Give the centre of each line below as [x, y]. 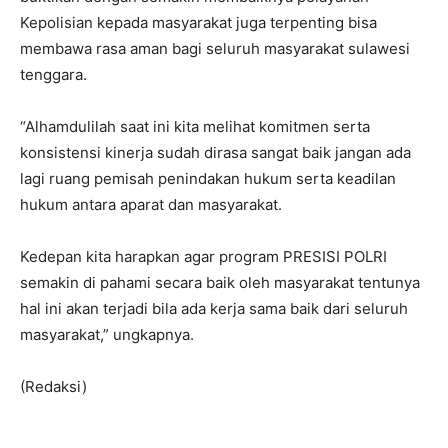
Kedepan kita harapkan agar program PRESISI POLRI [203, 257]
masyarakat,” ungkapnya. [107, 335]
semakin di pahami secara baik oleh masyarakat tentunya [220, 283]
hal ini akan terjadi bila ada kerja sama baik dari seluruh [214, 309]
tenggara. [53, 75]
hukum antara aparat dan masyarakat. [151, 205]
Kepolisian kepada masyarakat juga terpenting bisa [198, 23]
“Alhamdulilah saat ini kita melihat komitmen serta [195, 127]
